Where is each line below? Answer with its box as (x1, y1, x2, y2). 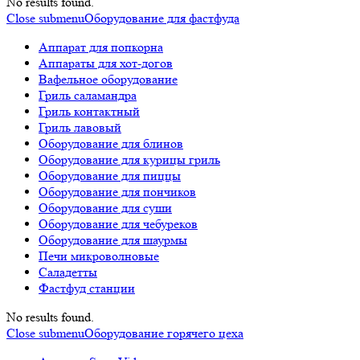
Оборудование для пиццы (39, 168, 181, 183)
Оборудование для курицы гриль (39, 152, 220, 167)
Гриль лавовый (39, 120, 121, 135)
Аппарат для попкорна (39, 39, 163, 55)
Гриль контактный (39, 104, 140, 119)
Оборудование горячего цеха (84, 325, 243, 341)
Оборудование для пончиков (39, 184, 196, 199)
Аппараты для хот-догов (39, 55, 173, 71)
